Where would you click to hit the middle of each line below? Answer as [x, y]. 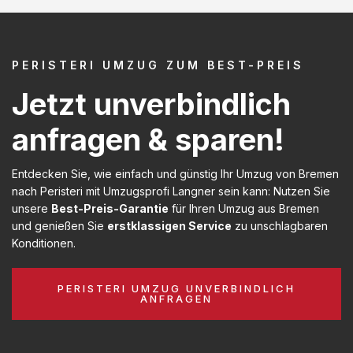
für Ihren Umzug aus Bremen [244, 208]
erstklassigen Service [169, 225]
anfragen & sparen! [148, 139]
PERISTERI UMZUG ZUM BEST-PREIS [158, 65]
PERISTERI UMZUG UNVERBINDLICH [176, 288]
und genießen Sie [59, 225]
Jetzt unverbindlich [151, 104]
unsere [32, 208]
